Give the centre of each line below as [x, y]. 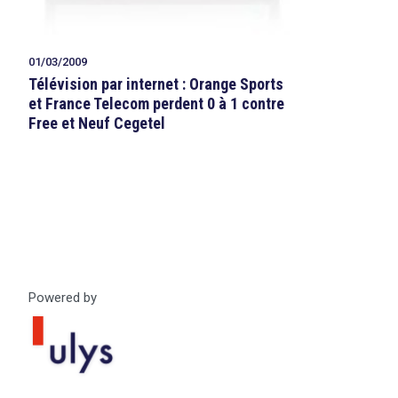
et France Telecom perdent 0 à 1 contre [156, 103]
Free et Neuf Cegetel [97, 123]
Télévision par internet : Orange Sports [156, 84]
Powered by [63, 298]
